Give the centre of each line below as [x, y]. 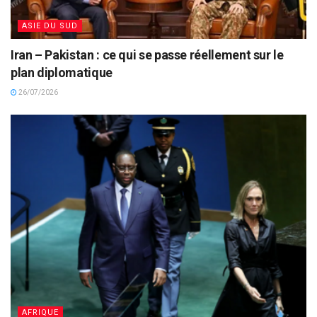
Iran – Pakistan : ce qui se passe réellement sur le [147, 54]
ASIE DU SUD [50, 25]
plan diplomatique [62, 72]
